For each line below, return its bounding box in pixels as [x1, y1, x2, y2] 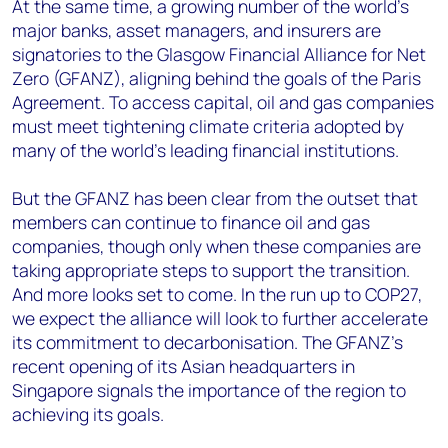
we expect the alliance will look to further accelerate [12, 306, 428, 330]
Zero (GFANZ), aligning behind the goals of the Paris [12, 66, 421, 90]
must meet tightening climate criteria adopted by [12, 114, 404, 138]
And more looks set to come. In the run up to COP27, [12, 282, 422, 306]
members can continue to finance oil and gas [12, 210, 370, 234]
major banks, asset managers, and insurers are [12, 18, 381, 42]
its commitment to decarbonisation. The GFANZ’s [12, 330, 403, 354]
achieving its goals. [12, 402, 164, 426]
